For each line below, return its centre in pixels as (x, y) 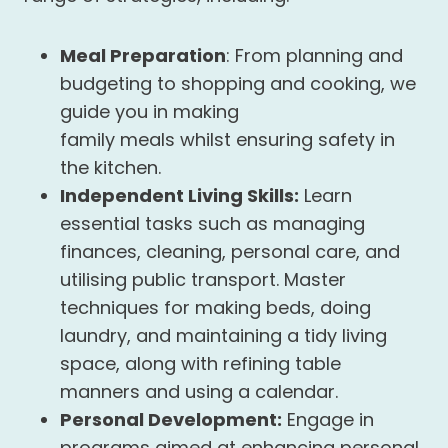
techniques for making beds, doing (215, 307)
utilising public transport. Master (203, 279)
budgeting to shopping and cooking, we (238, 83)
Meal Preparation (143, 55)
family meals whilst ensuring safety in (227, 139)
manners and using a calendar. (199, 391)
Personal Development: (171, 419)
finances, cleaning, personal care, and (230, 251)
